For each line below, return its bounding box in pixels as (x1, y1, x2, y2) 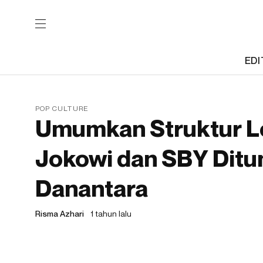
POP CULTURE (35, 104, 89, 113)
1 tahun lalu (90, 208, 131, 218)
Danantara (35, 174, 148, 202)
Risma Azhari (35, 208, 84, 218)
